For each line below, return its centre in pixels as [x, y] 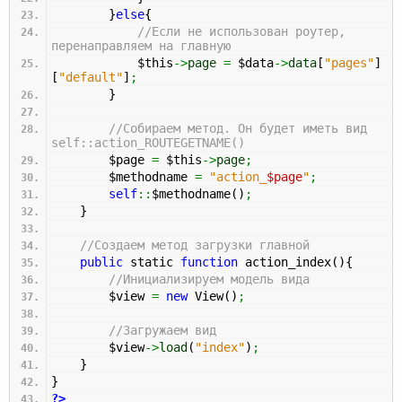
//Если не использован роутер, [241, 31]
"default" [91, 77]
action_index [284, 262]
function [209, 262]
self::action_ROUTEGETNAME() [148, 142]
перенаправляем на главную [141, 45]
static [152, 262]
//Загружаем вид [162, 330]
